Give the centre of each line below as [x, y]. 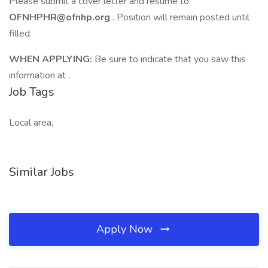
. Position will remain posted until [181, 17]
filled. [20, 33]
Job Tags [32, 92]
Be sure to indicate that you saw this [170, 59]
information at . [39, 75]
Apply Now [126, 229]
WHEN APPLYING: [52, 59]
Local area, [31, 123]
